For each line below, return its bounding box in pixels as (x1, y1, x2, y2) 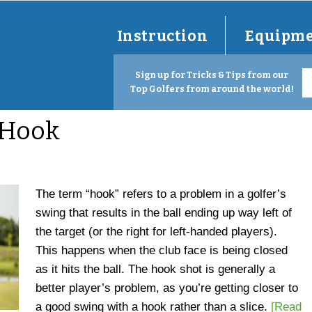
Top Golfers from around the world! (130, 84, 294, 94)
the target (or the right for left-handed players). (36, 225, 277, 238)
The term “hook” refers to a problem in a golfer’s (36, 187, 286, 201)
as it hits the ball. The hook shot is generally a (36, 263, 275, 276)
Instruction (116, 27, 208, 45)
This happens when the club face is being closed (36, 244, 288, 257)
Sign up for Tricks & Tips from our (135, 70, 289, 80)
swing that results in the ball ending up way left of (36, 206, 292, 219)
